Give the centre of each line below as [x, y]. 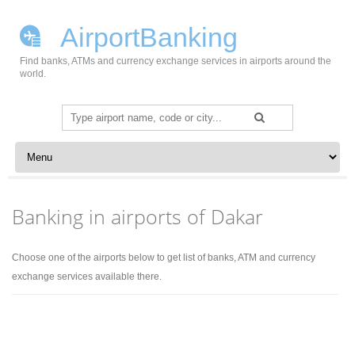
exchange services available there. [87, 277]
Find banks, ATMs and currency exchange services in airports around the [176, 61]
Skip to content [49, 147]
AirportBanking [146, 37]
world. [33, 74]
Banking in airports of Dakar [138, 216]
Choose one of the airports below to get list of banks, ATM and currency [164, 258]
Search [80, 113]
